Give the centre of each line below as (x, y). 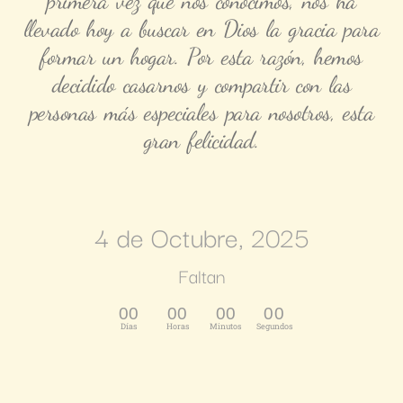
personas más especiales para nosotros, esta (201, 112)
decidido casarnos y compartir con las (201, 85)
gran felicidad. (201, 140)
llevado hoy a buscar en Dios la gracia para (201, 29)
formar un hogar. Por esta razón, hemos (201, 57)
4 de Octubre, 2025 (201, 237)
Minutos (226, 327)
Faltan (201, 276)
